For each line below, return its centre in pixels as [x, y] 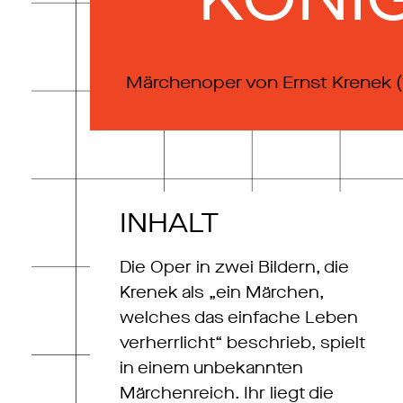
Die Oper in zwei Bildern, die [235, 268]
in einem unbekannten [212, 368]
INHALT [170, 224]
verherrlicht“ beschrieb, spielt [243, 343]
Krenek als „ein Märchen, [222, 293]
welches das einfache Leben [239, 318]
